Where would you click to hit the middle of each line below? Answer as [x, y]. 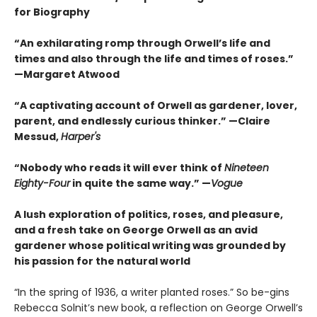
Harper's [81, 137]
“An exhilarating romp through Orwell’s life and [142, 44]
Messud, [38, 137]
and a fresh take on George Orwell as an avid [136, 230]
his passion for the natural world [102, 261]
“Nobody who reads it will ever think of [119, 168]
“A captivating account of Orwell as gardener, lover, [156, 106]
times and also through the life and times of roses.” [154, 59]
